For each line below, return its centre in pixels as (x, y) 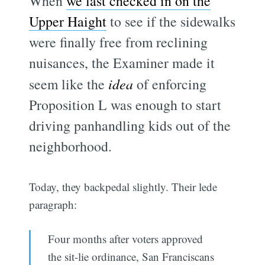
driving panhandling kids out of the (130, 125)
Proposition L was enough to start (125, 104)
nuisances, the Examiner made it (122, 62)
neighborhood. (71, 146)
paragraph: (53, 204)
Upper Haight (68, 21)
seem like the (69, 84)
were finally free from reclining (119, 42)
